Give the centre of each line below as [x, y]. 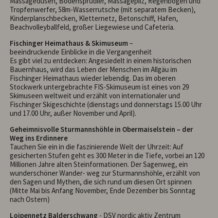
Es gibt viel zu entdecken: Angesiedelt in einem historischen [100, 60]
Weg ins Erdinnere [39, 138]
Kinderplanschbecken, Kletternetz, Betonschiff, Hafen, [94, 18]
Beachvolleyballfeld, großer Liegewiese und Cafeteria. [92, 27]
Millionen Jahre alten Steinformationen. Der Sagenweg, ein [99, 164]
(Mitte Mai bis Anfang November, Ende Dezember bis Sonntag [103, 190]
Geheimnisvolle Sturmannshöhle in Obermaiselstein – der [101, 129]
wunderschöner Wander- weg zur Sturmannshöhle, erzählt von [105, 173]
